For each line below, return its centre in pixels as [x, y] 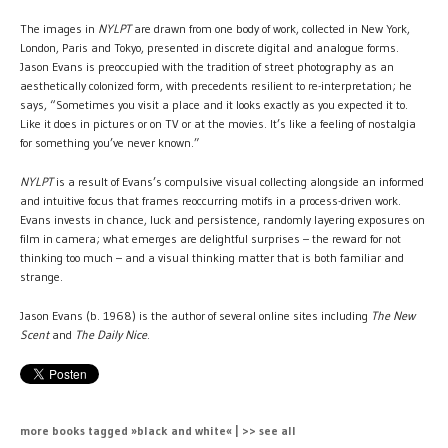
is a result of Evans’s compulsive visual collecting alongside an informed [238, 181]
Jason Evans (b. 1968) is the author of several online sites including [195, 315]
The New [393, 315]
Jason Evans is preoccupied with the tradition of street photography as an [207, 66]
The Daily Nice [111, 334]
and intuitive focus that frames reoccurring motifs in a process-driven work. [210, 200]
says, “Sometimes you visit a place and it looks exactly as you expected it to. [214, 104]
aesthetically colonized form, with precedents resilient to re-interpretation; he [216, 85]
